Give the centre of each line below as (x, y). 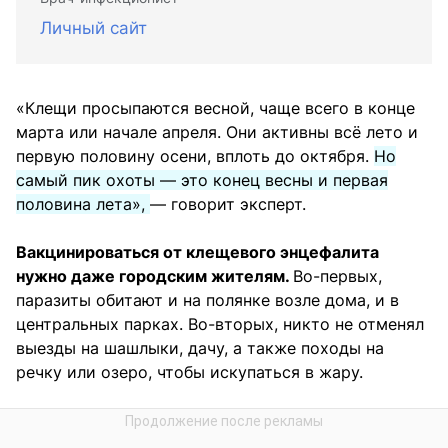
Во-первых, (337, 276)
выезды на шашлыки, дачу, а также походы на (200, 348)
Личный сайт (93, 28)
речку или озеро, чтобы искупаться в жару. (189, 372)
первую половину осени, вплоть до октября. (195, 156)
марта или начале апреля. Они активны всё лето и (217, 132)
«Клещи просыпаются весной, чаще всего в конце (215, 108)
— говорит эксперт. (228, 204)
